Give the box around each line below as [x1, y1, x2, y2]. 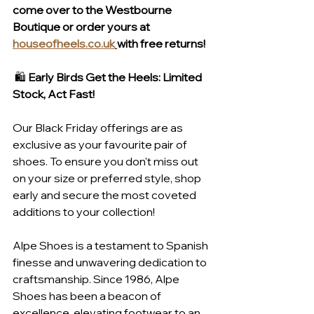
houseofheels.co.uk [13, 36, 115, 50]
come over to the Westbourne [13, 2, 174, 17]
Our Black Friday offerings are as [13, 120, 185, 135]
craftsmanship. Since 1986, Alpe [13, 271, 182, 286]
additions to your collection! [13, 204, 155, 219]
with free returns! [117, 36, 205, 50]
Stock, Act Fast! [13, 86, 95, 101]
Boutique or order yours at [13, 19, 152, 34]
